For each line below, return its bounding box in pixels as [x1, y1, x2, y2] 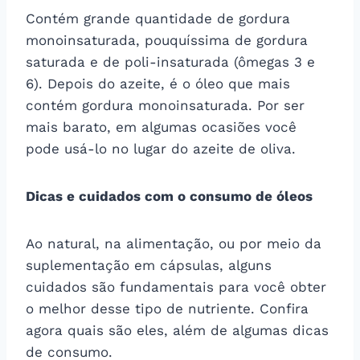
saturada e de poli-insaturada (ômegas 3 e [26, 53, 315, 70]
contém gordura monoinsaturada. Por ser [26, 96, 305, 113]
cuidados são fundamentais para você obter [26, 278, 326, 295]
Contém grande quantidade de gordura [26, 10, 290, 27]
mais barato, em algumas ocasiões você [26, 118, 297, 135]
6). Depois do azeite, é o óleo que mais [26, 75, 290, 92]
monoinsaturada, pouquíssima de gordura [26, 31, 308, 48]
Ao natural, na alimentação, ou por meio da [26, 235, 321, 252]
